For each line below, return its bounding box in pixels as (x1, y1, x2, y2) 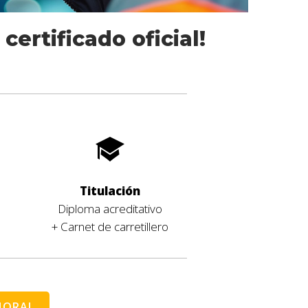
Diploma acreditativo (57, 201, 162, 217)
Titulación (79, 183, 140, 199)
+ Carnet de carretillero (51, 219, 168, 235)
